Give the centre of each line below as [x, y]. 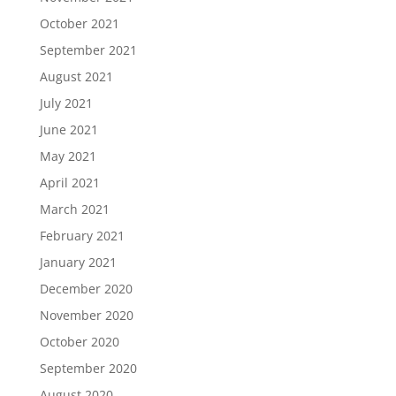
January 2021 [78, 263]
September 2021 [88, 50]
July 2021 [66, 103]
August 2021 [76, 77]
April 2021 [69, 183]
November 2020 [86, 316]
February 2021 [82, 236]
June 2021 [69, 130]
